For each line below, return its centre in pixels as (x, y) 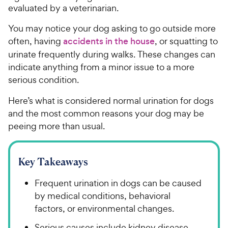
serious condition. (44, 79)
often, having (36, 41)
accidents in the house (109, 41)
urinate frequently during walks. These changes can (112, 54)
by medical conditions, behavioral (103, 195)
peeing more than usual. (56, 126)
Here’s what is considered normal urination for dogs (111, 100)
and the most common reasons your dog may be (106, 113)
